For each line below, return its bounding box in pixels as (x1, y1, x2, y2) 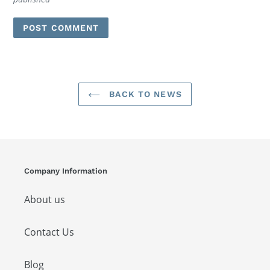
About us (24, 192, 65, 206)
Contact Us (24, 225, 74, 239)
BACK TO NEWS (106, 89, 182, 99)
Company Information (24, 166, 107, 176)
